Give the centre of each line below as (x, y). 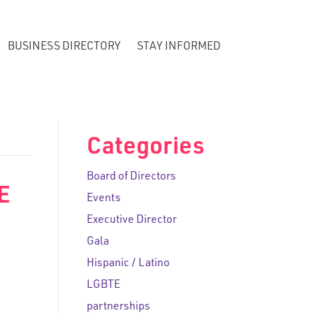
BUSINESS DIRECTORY (64, 47)
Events (103, 199)
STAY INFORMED (179, 47)
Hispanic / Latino (128, 264)
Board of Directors (131, 177)
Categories (145, 149)
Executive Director (131, 221)
